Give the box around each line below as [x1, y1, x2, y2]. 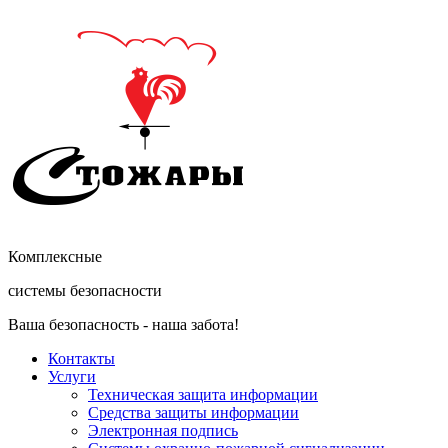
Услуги [48, 368, 96, 385]
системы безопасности [8, 282, 162, 299]
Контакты [48, 350, 115, 367]
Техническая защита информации [88, 386, 318, 403]
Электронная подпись [88, 422, 238, 439]
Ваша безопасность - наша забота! [8, 316, 239, 333]
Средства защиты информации [88, 404, 299, 421]
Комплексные [8, 248, 102, 265]
